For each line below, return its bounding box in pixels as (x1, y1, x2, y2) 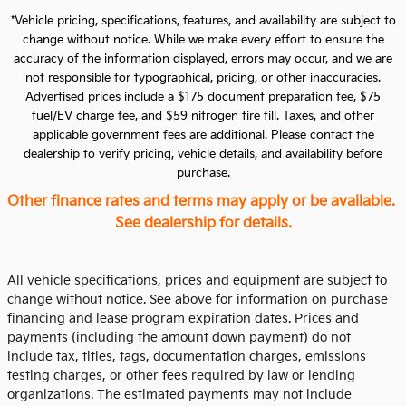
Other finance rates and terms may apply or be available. (7, 192, 399, 210)
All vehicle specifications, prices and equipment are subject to (7, 272, 387, 288)
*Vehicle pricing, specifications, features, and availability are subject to (10, 13, 396, 28)
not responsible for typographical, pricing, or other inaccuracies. (25, 70, 381, 85)
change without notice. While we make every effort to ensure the (22, 32, 384, 47)
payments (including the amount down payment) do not (7, 329, 351, 345)
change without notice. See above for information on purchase (7, 291, 388, 307)
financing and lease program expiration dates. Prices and (7, 310, 359, 326)
